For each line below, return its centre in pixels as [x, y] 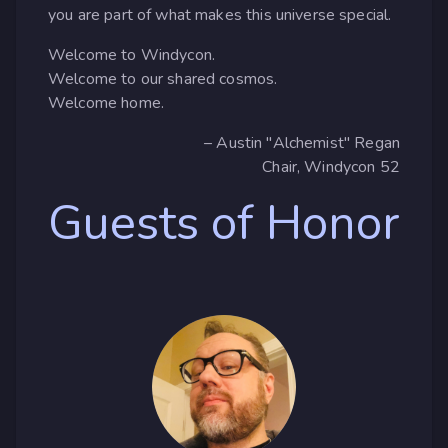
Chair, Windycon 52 [331, 166]
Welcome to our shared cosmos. [163, 78]
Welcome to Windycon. [132, 54]
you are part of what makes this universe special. [220, 14]
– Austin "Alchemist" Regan [302, 142]
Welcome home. [106, 102]
